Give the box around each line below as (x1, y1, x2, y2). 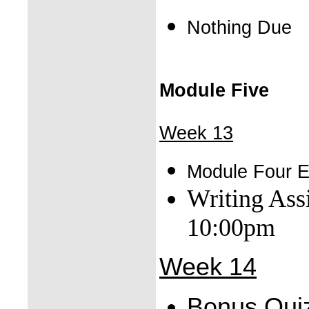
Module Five (159, 80, 269, 101)
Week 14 (159, 253, 257, 281)
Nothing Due (187, 17, 292, 38)
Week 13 (159, 123, 233, 143)
